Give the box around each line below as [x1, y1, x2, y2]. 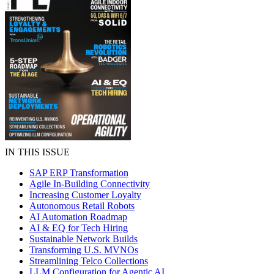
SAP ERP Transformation [29, 168, 128, 178]
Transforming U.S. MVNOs [29, 245, 138, 255]
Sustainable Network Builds [29, 234, 138, 244]
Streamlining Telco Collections [29, 256, 148, 266]
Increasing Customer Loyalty [29, 190, 141, 200]
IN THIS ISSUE [5, 147, 70, 157]
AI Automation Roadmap [29, 212, 127, 222]
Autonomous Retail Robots [29, 201, 135, 211]
